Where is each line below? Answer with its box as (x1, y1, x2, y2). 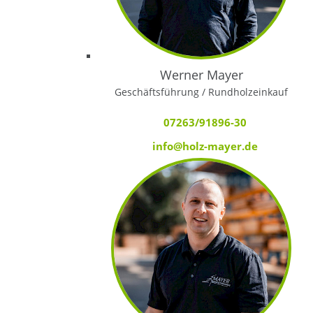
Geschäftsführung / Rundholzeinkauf (115, 85, 289, 99)
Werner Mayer (159, 66, 243, 83)
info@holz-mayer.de (152, 138, 258, 153)
